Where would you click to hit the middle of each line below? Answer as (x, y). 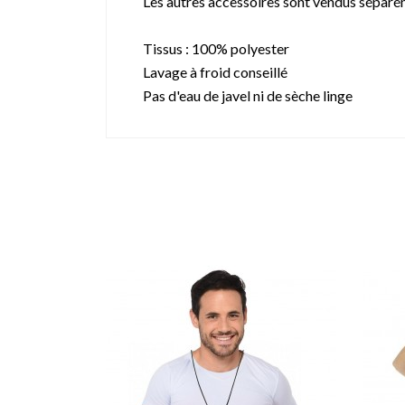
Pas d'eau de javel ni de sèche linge (248, 96)
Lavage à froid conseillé (215, 72)
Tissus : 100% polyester (216, 49)
